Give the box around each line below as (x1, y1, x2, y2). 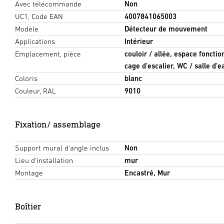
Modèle (15, 24, 38, 33)
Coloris (15, 73, 37, 82)
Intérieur (124, 36, 153, 45)
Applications (15, 36, 55, 45)
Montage (15, 168, 43, 177)
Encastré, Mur (124, 168, 170, 177)
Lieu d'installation (15, 155, 73, 164)
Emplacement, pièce (15, 49, 81, 58)
